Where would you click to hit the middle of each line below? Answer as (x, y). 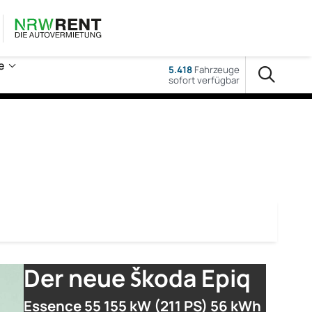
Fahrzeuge (216, 69)
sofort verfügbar (204, 80)
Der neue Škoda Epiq (137, 278)
